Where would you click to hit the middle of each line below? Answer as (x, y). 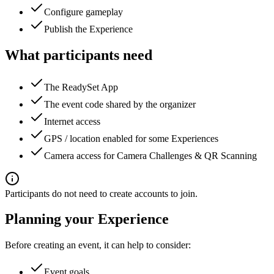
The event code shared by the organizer (120, 104)
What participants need (79, 55)
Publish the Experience (88, 29)
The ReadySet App (81, 87)
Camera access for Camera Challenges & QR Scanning (150, 155)
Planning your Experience (87, 219)
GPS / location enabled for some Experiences (131, 138)
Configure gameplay (83, 12)
